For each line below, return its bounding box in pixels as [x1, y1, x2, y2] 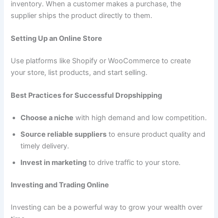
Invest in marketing [20, 158, 87, 167]
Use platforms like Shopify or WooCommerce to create [11, 56, 191, 65]
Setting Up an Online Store [11, 34, 103, 43]
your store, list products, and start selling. [11, 68, 148, 77]
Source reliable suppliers [20, 130, 107, 139]
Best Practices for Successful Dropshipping [11, 91, 163, 100]
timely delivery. [20, 142, 70, 151]
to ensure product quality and [107, 130, 206, 139]
